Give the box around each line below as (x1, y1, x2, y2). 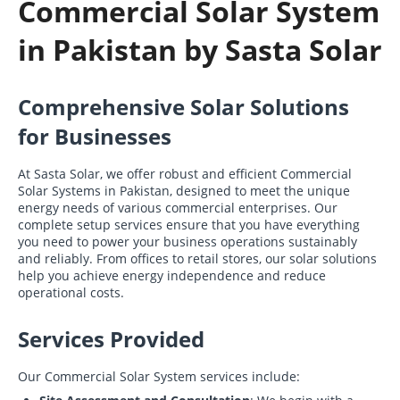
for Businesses (18, 121, 171, 151)
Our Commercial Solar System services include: (18, 368, 300, 385)
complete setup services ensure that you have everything (18, 216, 360, 233)
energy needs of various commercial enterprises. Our (18, 199, 337, 216)
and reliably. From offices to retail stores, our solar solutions (18, 250, 377, 267)
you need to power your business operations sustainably (18, 233, 357, 250)
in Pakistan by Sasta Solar (18, 30, 382, 69)
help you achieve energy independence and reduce (18, 267, 326, 284)
